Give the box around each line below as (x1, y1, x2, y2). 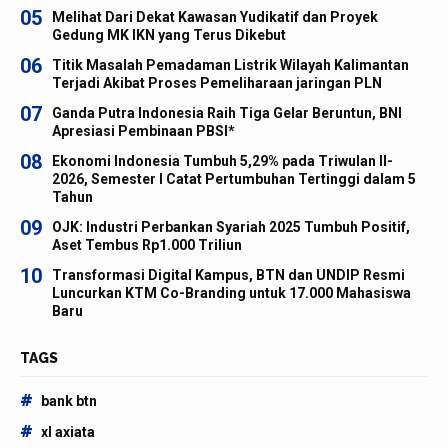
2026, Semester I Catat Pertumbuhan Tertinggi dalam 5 (52, 170, 416, 187)
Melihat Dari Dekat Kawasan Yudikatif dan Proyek (52, 8, 378, 25)
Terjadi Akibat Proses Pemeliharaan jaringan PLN (52, 74, 382, 91)
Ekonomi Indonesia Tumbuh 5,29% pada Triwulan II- (52, 152, 393, 169)
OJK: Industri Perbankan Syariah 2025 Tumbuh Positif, (52, 218, 410, 235)
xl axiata (41, 423, 95, 440)
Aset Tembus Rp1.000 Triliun (52, 236, 242, 253)
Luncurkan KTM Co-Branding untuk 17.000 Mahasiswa (52, 284, 411, 301)
